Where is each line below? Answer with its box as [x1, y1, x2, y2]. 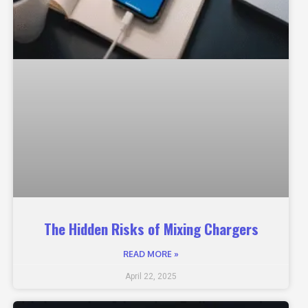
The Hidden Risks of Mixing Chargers [43, 217, 258, 239]
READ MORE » [123, 248, 179, 259]
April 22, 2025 [125, 271, 177, 281]
